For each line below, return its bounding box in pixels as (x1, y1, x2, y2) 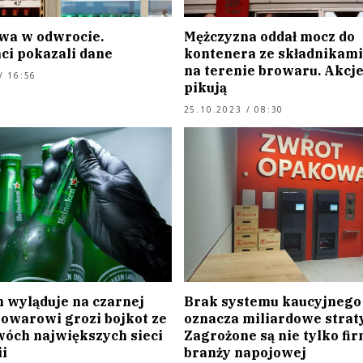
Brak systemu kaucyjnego (183, 293, 361, 310)
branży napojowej (183, 344, 306, 361)
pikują (183, 79, 227, 96)
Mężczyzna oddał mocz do (183, 28, 355, 45)
